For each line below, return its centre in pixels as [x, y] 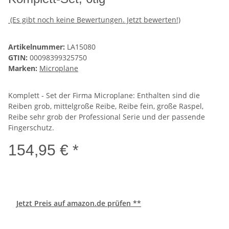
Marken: [23, 68]
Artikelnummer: [38, 47]
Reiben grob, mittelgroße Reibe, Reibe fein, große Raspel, [106, 106]
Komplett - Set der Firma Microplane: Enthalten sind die [104, 96]
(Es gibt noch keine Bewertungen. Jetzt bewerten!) [95, 20]
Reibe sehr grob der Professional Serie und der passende [107, 117]
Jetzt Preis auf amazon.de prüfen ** [79, 203]
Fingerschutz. [31, 128]
